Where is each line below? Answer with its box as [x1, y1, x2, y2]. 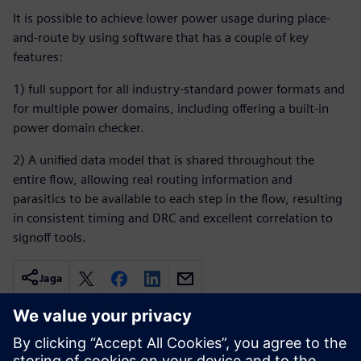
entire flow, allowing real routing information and [13, 172, 293, 187]
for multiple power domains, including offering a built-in [13, 101, 329, 116]
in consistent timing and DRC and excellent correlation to [13, 210, 333, 226]
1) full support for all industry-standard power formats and [13, 81, 345, 97]
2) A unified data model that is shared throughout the [13, 152, 314, 168]
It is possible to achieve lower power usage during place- [13, 10, 330, 26]
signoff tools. [13, 230, 86, 245]
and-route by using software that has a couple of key [13, 30, 309, 45]
